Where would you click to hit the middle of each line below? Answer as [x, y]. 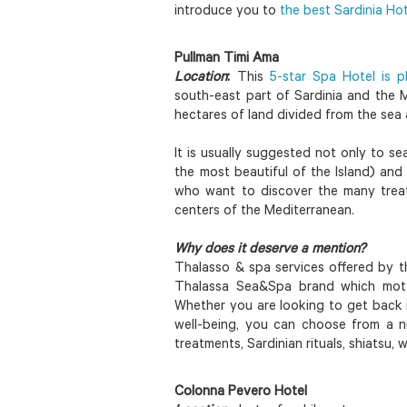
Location [201, 78]
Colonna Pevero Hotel [241, 392]
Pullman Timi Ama [227, 59]
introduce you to [228, 12]
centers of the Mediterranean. [265, 212]
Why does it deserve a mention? [270, 250]
